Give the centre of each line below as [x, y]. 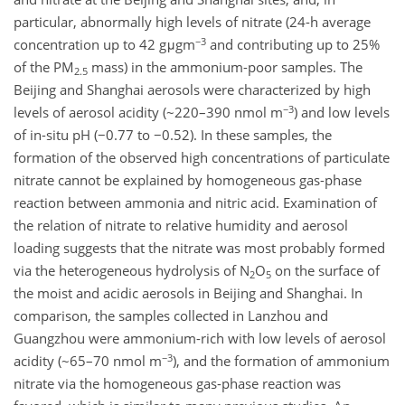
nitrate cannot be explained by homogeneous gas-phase [188, 180]
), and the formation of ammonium [281, 361]
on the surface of [325, 271]
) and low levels [342, 113]
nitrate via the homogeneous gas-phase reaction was [177, 384]
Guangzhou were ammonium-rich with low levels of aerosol [200, 339]
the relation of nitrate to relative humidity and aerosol [181, 226]
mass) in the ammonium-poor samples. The [225, 67]
